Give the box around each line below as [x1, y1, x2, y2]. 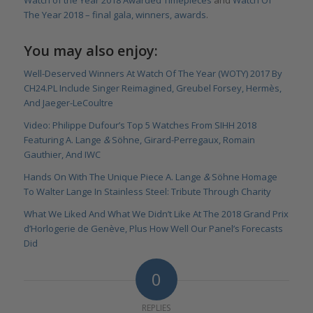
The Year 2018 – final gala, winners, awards [23, 8, 206, 21]
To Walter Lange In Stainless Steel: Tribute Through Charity [23, 184, 271, 198]
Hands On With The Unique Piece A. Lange [23, 170, 203, 183]
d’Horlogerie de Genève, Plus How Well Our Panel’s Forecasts [23, 221, 283, 235]
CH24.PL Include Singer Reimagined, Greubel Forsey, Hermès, [23, 81, 282, 94]
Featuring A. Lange [23, 133, 103, 146]
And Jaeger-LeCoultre [23, 96, 113, 109]
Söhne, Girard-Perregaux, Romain [109, 133, 255, 146]
